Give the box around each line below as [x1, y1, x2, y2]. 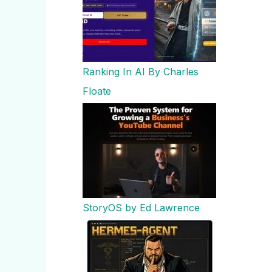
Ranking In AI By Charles [83, 66, 199, 78]
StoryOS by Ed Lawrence [83, 202, 200, 214]
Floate [83, 85, 111, 98]
